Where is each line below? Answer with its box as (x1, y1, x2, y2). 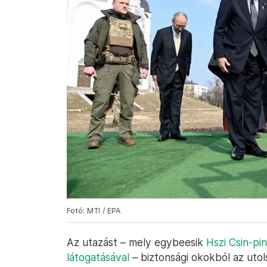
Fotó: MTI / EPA (67, 206, 121, 215)
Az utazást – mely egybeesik (67, 236, 206, 249)
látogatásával (67, 251, 129, 263)
